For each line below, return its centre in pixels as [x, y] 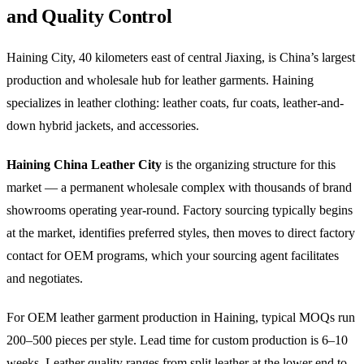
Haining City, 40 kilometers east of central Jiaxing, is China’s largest [181, 57]
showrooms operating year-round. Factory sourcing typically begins [180, 210]
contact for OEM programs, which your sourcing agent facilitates [173, 255]
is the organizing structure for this [249, 164]
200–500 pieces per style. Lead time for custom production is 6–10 [177, 340]
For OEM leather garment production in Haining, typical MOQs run [181, 317]
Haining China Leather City [84, 164]
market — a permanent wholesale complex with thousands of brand [179, 187]
